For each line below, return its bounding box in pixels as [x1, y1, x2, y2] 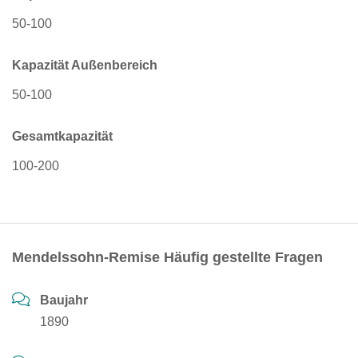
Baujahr [40, 293, 88, 307]
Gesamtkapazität [12, 129, 113, 143]
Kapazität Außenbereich [12, 58, 157, 72]
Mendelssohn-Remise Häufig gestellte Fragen [12, 249, 323, 265]
